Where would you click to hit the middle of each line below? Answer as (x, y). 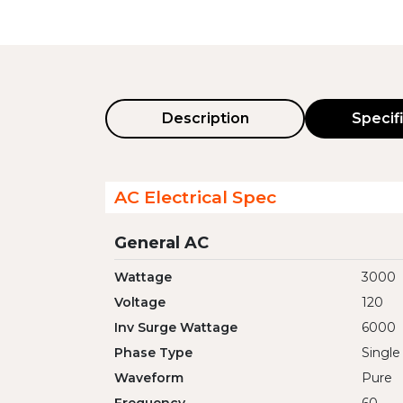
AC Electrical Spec (195, 197)
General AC (161, 243)
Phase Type (153, 353)
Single (381, 353)
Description (205, 118)
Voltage (140, 302)
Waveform (149, 378)
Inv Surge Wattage (176, 327)
